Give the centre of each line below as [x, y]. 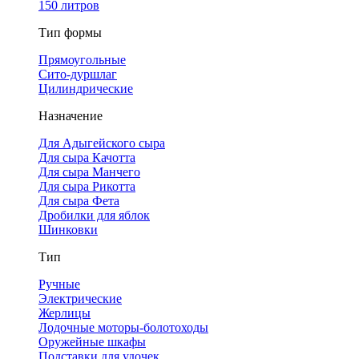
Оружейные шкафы [92, 342]
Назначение [71, 116]
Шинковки [68, 230]
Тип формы [70, 32]
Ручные [59, 284]
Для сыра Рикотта [87, 186]
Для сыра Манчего [89, 172]
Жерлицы [65, 313]
